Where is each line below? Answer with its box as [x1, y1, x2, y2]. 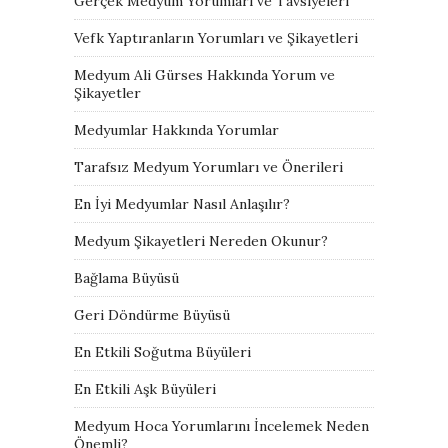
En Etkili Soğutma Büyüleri [74, 342, 251, 361]
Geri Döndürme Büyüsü [74, 305, 230, 324]
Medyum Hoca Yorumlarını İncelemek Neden [74, 416, 369, 435]
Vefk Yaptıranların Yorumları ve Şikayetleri [74, 28, 358, 47]
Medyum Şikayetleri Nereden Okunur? [74, 231, 328, 250]
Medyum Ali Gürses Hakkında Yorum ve [74, 65, 335, 84]
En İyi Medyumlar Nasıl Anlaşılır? [74, 194, 290, 213]
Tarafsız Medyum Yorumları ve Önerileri [74, 157, 343, 176]
